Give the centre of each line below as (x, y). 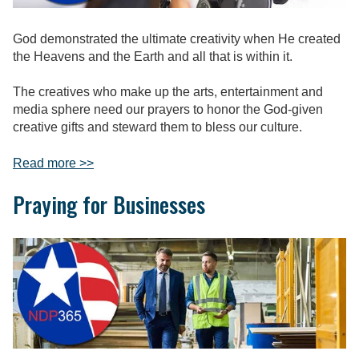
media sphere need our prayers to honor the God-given (168, 110)
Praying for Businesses (109, 205)
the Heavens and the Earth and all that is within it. (153, 57)
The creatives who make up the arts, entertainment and (168, 92)
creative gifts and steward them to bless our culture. (157, 127)
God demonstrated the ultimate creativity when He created (177, 39)
